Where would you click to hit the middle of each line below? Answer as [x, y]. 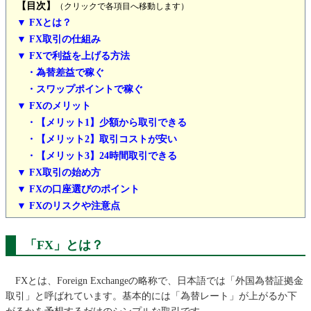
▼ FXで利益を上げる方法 [73, 56]
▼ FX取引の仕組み [59, 39]
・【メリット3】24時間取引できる [102, 156]
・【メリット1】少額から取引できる [107, 123]
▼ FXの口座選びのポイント [78, 189]
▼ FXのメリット [54, 106]
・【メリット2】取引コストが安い [102, 139]
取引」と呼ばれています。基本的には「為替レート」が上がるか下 [151, 296]
